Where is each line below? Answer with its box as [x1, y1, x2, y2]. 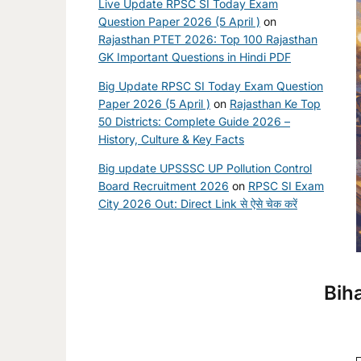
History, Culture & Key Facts [98, 132, 244, 147]
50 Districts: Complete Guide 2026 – [98, 114, 290, 129]
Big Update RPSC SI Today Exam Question [98, 79, 323, 93]
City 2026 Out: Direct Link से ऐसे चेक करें [98, 197, 297, 211]
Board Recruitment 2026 [98, 179, 229, 193]
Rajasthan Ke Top [230, 97, 321, 111]
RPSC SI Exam [248, 179, 324, 193]
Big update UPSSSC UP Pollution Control [98, 161, 312, 176]
